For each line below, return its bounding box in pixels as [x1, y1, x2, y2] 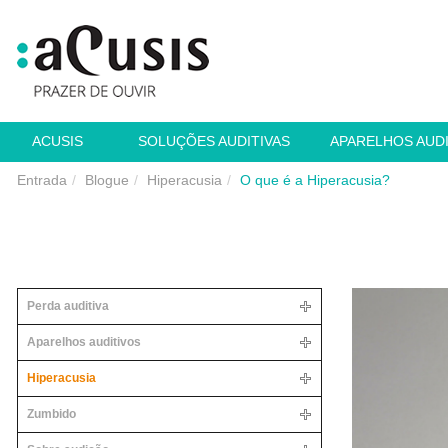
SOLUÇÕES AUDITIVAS [138, 133, 290, 149]
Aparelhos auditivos [27, 335, 141, 349]
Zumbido [27, 407, 76, 421]
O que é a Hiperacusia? [240, 172, 390, 188]
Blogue [85, 172, 129, 188]
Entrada [17, 172, 67, 188]
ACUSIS [32, 133, 83, 149]
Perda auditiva [27, 299, 109, 313]
